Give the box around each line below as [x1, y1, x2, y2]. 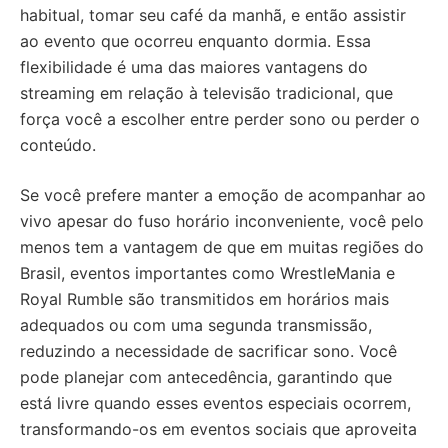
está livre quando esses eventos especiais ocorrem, [20, 393, 411, 414]
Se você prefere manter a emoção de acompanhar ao [20, 185, 426, 206]
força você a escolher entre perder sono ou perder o [20, 109, 420, 130]
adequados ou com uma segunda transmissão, [20, 315, 372, 336]
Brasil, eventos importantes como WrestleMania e [20, 263, 395, 284]
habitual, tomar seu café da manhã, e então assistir [20, 5, 406, 26]
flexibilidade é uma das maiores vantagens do [20, 57, 368, 78]
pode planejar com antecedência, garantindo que [20, 367, 392, 388]
